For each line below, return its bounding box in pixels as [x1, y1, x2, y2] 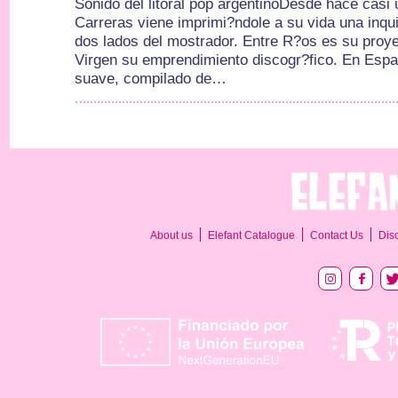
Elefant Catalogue [208, 229, 295, 243]
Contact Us [310, 229, 363, 243]
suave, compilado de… [75, 70, 227, 87]
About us [150, 229, 193, 243]
